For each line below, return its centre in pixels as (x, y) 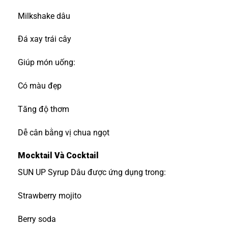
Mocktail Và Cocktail (58, 156)
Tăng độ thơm (44, 109)
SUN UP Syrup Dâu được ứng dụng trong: (92, 173)
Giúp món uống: (47, 63)
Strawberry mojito (50, 196)
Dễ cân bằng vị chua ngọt (64, 132)
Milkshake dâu (44, 16)
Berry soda (37, 219)
